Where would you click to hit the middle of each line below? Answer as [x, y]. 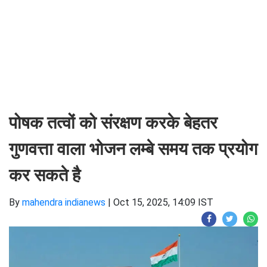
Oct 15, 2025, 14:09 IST [163, 202]
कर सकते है [45, 175]
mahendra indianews [64, 202]
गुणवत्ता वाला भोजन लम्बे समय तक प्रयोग [133, 149]
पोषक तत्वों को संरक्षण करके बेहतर [113, 123]
